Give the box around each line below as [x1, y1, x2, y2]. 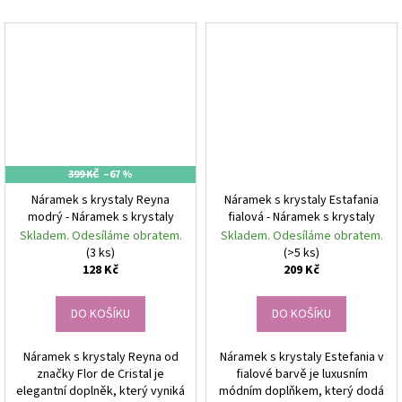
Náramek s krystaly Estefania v [219, 348, 384, 367]
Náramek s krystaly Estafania [224, 191, 379, 210]
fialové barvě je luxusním [235, 365, 368, 384]
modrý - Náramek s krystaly [27, 208, 174, 227]
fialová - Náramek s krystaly [228, 208, 375, 227]
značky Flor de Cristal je [37, 365, 164, 384]
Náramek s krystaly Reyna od [22, 348, 179, 367]
